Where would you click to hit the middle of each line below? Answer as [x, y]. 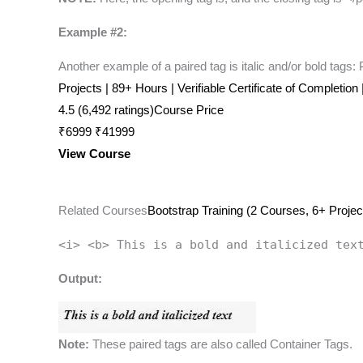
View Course [94, 154]
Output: [80, 279]
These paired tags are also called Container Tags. [221, 344]
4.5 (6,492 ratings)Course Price [141, 110]
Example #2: [93, 32]
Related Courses [103, 211]
